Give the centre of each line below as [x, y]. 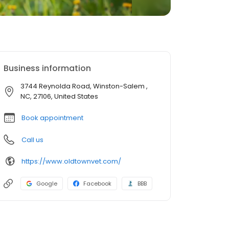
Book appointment [52, 118]
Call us [32, 140]
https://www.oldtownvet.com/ [71, 161]
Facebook [97, 184]
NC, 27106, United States [59, 96]
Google [47, 184]
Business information [47, 68]
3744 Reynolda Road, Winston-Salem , [84, 86]
